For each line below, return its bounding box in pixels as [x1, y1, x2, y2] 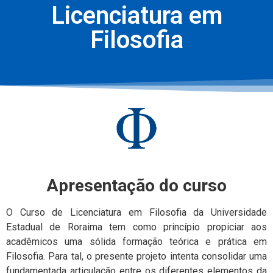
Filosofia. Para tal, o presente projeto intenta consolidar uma [6, 250, 267, 262]
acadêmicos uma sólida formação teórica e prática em [6, 235, 267, 247]
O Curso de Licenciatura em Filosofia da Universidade [6, 206, 267, 218]
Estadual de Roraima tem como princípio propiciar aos [6, 221, 267, 233]
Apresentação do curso [46, 175, 227, 196]
